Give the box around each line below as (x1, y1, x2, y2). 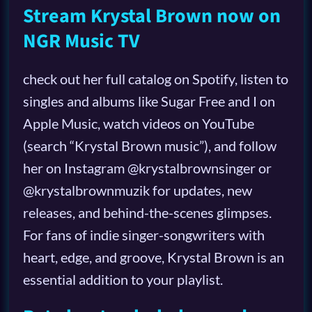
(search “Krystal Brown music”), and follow (22, 137, 276, 155)
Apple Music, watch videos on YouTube (22, 115, 254, 132)
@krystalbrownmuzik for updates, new (22, 182, 252, 199)
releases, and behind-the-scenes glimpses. (22, 204, 272, 221)
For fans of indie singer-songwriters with (22, 226, 265, 244)
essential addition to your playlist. (22, 271, 223, 288)
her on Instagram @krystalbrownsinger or (22, 159, 272, 177)
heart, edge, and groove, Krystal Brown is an (22, 249, 284, 266)
